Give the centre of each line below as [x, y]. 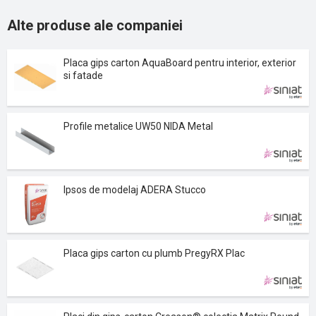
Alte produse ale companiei [95, 25]
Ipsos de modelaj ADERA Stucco [135, 190]
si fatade [83, 75]
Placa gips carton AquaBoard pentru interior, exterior [180, 63]
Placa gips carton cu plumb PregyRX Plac [154, 253]
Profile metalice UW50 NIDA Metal [138, 126]
